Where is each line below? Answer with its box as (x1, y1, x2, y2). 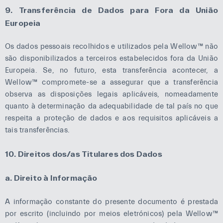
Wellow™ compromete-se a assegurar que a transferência (5, 78, 218, 87)
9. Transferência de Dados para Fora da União (5, 5, 218, 14)
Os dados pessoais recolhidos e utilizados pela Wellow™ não (5, 42, 218, 51)
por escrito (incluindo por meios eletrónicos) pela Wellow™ (5, 209, 218, 218)
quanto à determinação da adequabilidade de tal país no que (5, 102, 218, 111)
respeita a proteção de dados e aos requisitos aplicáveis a (5, 114, 218, 122)
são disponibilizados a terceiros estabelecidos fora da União (5, 54, 218, 63)
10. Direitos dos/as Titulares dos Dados (5, 149, 162, 158)
